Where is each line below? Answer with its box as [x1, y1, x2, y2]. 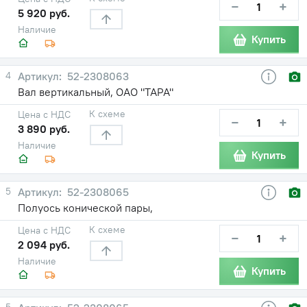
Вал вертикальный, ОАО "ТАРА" [18, 84, 173, 99]
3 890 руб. [18, 121, 70, 136]
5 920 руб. [18, 5, 70, 20]
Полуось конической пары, [18, 200, 153, 214]
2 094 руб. [18, 237, 70, 251]
